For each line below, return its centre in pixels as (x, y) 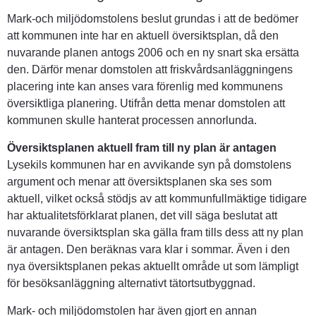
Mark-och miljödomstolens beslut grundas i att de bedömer (153, 19)
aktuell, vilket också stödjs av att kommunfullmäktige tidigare (157, 199)
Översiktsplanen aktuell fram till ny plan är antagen (142, 148)
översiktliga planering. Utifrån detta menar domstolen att (146, 104)
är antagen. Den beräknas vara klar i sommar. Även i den (148, 250)
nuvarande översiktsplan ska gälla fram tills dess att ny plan (155, 233)
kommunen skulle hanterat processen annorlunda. (132, 121)
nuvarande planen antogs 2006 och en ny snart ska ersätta (153, 53)
